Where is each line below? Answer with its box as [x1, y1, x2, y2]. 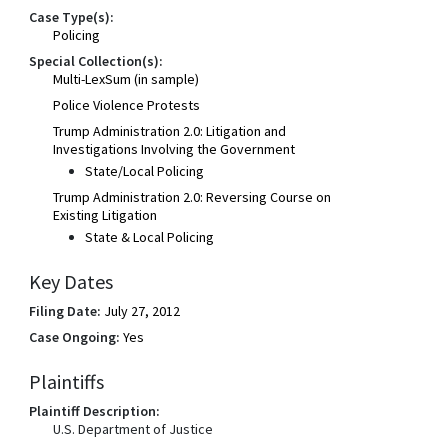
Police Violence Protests [53, 96, 201, 114]
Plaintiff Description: [29, 402, 161, 420]
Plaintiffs [29, 369, 105, 394]
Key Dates [29, 269, 114, 294]
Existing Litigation [53, 206, 158, 224]
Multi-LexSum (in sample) [53, 70, 200, 88]
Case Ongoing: [29, 328, 121, 346]
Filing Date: [29, 302, 102, 320]
